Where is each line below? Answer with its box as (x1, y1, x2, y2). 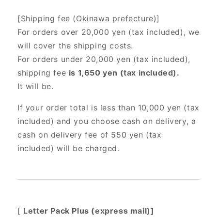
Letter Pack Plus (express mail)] (23, 206, 155, 216)
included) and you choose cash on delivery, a (17, 116, 196, 126)
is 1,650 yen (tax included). (68, 68, 180, 78)
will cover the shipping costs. (17, 41, 134, 51)
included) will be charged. (17, 143, 120, 154)
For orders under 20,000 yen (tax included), (17, 54, 190, 64)
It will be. (17, 81, 54, 92)
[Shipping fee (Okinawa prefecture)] (17, 14, 160, 24)
